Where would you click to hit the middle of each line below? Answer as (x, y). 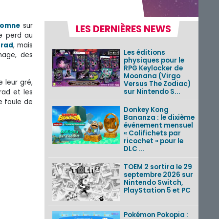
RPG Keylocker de (153, 68)
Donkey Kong (146, 109)
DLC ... (134, 149)
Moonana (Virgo (152, 76)
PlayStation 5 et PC (157, 190)
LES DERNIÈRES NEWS (123, 29)
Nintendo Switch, (153, 182)
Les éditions (144, 52)
